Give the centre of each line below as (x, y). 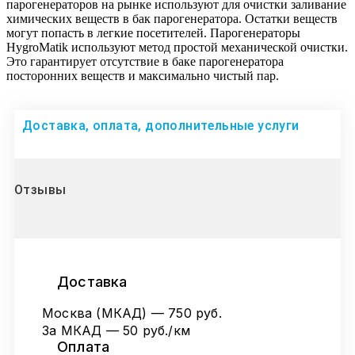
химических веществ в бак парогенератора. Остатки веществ (172, 19)
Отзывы (40, 190)
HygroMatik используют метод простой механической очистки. (177, 48)
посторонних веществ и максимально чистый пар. (143, 76)
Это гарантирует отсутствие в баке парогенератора (145, 62)
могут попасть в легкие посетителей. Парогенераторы (153, 33)
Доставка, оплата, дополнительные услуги (161, 126)
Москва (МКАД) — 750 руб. (132, 313)
